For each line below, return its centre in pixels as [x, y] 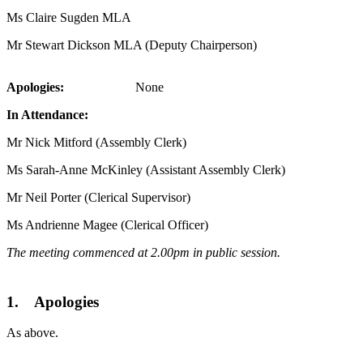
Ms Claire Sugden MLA [77, 17]
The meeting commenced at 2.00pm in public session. [143, 252]
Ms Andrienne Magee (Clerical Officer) [107, 224]
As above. [32, 333]
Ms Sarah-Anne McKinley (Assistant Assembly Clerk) [146, 169]
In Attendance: [49, 114]
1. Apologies [53, 301]
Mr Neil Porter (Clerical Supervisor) [98, 197]
